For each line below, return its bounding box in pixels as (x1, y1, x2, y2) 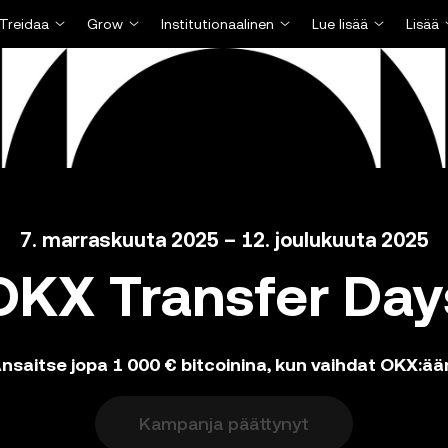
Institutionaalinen (161, 16, 274, 32)
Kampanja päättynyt (139, 413, 309, 434)
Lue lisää (312, 16, 368, 32)
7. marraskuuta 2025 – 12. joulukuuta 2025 (19, 228, 429, 252)
